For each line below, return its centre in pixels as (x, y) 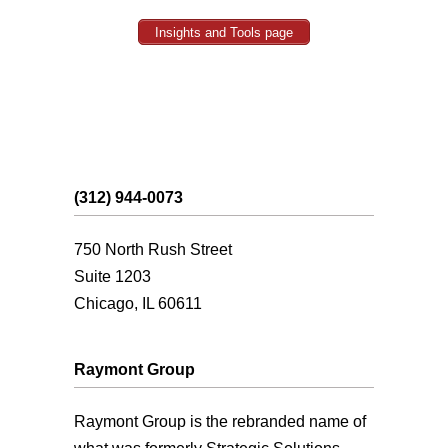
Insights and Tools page (224, 32)
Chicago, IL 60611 (138, 303)
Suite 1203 (112, 276)
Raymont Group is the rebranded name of (220, 421)
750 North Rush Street (153, 249)
